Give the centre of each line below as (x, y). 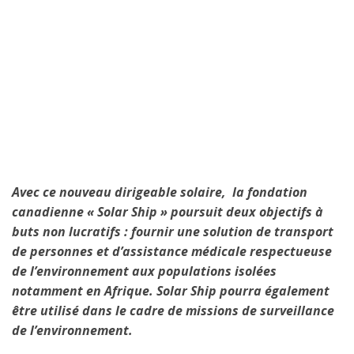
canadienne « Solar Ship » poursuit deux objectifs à (168, 212)
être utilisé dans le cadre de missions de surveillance (173, 311)
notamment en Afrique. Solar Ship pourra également (171, 291)
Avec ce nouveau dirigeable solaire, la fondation (160, 192)
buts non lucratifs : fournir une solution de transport (173, 232)
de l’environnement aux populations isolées (144, 271)
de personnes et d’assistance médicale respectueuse (172, 252)
